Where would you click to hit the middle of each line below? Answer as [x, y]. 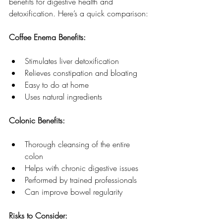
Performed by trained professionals [81, 180]
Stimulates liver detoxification [72, 61]
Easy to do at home [57, 84]
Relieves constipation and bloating [81, 73]
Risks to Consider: [38, 215]
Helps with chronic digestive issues [82, 168]
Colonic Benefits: [37, 120]
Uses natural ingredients [63, 96]
